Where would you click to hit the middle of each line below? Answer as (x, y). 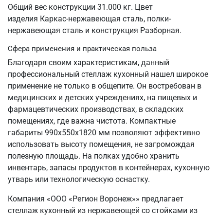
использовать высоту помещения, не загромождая (101, 144)
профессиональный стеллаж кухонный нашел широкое (108, 74)
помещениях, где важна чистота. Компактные (92, 121)
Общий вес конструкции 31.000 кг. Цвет (80, 7)
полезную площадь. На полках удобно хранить (94, 156)
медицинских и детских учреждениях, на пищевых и (102, 98)
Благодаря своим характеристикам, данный (89, 63)
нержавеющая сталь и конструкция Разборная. (95, 30)
